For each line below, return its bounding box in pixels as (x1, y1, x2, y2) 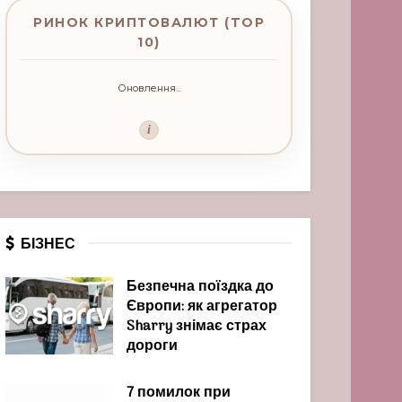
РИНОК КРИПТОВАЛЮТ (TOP (33, 14, 265, 31)
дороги (127, 335, 178, 358)
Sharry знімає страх (127, 315, 267, 338)
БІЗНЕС (21, 235, 75, 252)
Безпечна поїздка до (127, 275, 274, 299)
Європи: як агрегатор (127, 295, 277, 319)
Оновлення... (117, 82, 181, 94)
